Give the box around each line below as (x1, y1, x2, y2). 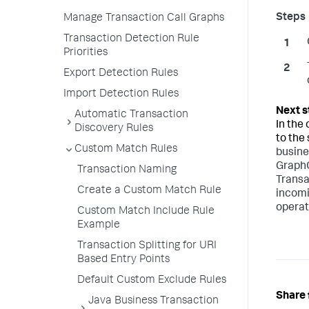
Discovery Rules (74, 123, 153, 134)
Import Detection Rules (63, 89, 179, 100)
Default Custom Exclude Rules (77, 275, 226, 286)
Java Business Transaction (88, 296, 219, 307)
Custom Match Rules (74, 144, 177, 155)
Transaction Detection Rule (63, 34, 199, 45)
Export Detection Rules (63, 68, 178, 79)
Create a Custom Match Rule (77, 186, 221, 197)
